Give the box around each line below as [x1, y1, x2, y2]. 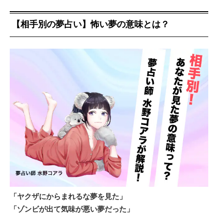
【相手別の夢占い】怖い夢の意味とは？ [12, 18, 169, 30]
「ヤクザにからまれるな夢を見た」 [10, 190, 127, 201]
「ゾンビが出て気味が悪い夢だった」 [10, 203, 134, 214]
